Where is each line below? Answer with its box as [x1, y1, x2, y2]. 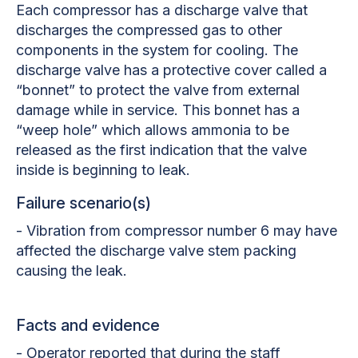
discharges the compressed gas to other [16, 21, 282, 38]
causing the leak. [16, 261, 127, 279]
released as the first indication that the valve [16, 141, 307, 158]
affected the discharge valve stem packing [16, 241, 296, 259]
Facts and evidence [16, 315, 160, 335]
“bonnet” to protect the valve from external [16, 81, 300, 98]
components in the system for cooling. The [16, 41, 298, 58]
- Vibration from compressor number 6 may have [16, 221, 337, 239]
